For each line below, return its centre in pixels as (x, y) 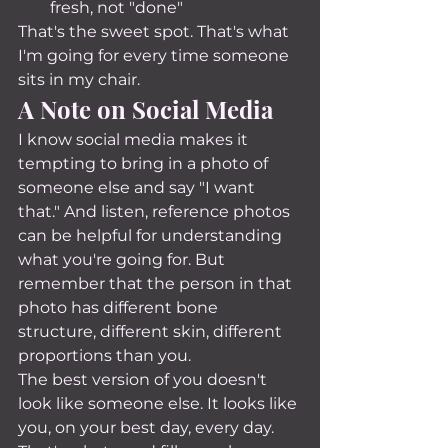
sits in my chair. (79, 79)
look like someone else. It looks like (159, 403)
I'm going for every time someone (155, 55)
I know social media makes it (135, 139)
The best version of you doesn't (144, 379)
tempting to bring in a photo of (145, 163)
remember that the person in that (157, 283)
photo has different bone (120, 307)
